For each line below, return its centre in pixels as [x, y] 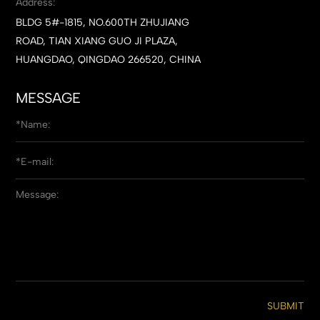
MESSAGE [49, 97]
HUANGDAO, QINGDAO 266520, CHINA [109, 59]
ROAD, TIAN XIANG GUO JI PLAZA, [97, 41]
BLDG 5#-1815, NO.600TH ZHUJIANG [103, 22]
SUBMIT [285, 306]
